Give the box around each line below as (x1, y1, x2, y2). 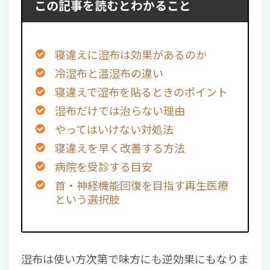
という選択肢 (55, 190, 120, 207)
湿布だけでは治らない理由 (55, 102, 185, 118)
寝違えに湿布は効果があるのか (55, 46, 207, 62)
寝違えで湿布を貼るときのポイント (55, 83, 228, 99)
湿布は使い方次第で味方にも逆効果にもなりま (21, 250, 249, 266)
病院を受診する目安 (55, 158, 152, 174)
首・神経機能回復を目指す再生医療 (55, 177, 228, 193)
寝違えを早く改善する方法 (55, 139, 185, 155)
